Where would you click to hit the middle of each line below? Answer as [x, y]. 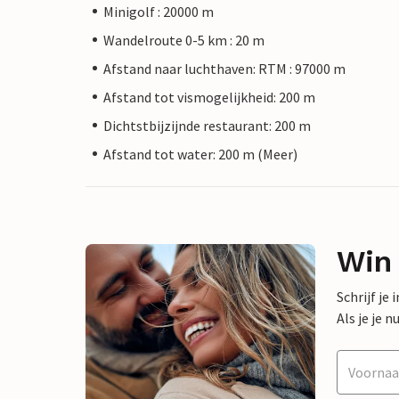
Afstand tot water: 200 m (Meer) [200, 154]
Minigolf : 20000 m [159, 11]
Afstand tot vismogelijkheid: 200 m [209, 97]
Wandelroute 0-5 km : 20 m [184, 40]
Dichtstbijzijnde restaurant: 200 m [207, 125]
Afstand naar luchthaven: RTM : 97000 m [224, 68]
